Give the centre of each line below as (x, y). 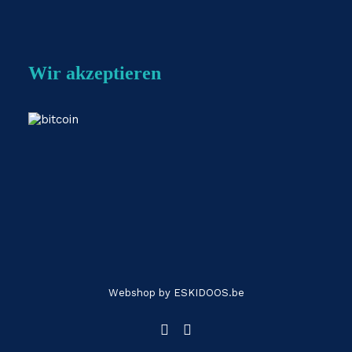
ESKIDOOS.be (209, 293)
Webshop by (141, 293)
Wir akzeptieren (95, 73)
